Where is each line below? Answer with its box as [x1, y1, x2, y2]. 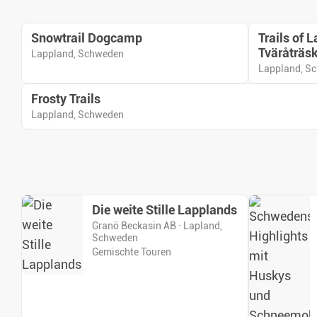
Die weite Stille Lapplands [92, 203, 237, 218]
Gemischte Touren [92, 246, 171, 258]
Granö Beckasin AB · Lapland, [92, 220, 222, 232]
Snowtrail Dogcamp [31, 31, 142, 46]
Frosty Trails [31, 92, 100, 107]
